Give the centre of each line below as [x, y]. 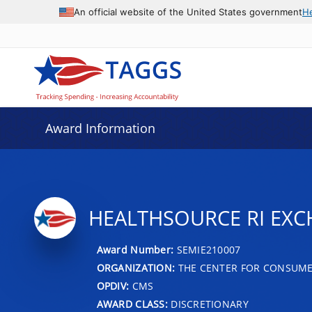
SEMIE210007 [209, 249]
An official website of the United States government [188, 11]
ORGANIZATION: [136, 267]
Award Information [100, 128]
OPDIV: [113, 286]
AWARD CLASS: [132, 304]
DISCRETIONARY [208, 304]
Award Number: [136, 249]
